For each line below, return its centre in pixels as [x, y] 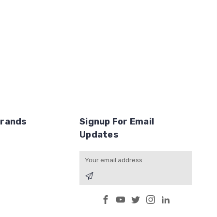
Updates [99, 135]
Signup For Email [117, 122]
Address [92, 167]
